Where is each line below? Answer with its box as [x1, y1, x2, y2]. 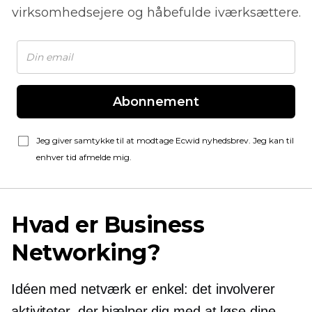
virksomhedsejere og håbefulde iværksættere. [11, 5, 301, 20]
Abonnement [113, 94, 199, 109]
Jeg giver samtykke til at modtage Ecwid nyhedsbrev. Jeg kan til [36, 135, 294, 146]
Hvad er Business [11, 211, 205, 238]
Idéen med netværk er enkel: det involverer [11, 281, 275, 297]
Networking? [11, 239, 161, 266]
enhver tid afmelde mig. [36, 152, 132, 162]
